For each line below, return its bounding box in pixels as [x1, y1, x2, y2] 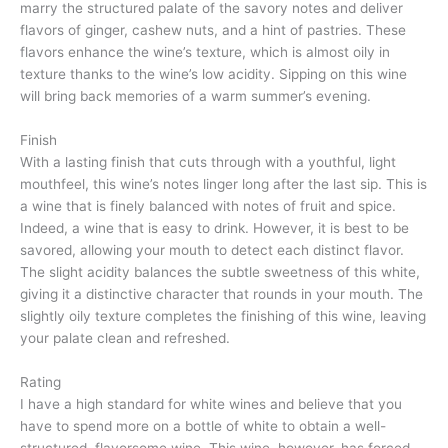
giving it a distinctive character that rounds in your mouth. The [20, 285, 423, 302]
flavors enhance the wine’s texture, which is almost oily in [20, 43, 390, 60]
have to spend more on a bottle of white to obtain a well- [20, 417, 386, 434]
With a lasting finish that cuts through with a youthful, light [20, 153, 396, 170]
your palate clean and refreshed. [20, 329, 230, 346]
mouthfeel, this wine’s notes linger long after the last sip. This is [20, 175, 427, 192]
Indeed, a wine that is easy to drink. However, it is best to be [20, 219, 409, 236]
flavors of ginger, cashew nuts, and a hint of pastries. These [20, 21, 406, 38]
